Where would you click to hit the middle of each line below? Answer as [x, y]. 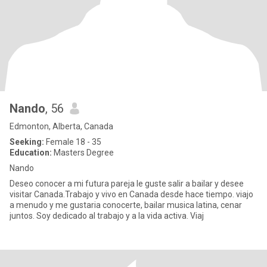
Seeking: [27, 142]
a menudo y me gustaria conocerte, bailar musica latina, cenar [126, 205]
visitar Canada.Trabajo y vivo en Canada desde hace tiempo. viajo [123, 194]
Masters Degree [83, 153]
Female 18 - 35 [73, 142]
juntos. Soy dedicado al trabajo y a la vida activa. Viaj [107, 216]
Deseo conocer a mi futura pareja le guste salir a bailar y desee [73, 184]
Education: [31, 153]
